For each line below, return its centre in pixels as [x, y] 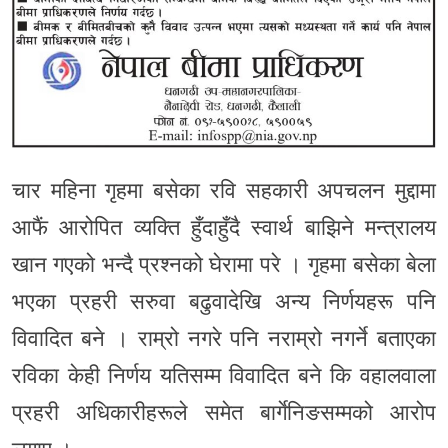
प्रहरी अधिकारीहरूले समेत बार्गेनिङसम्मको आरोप [224, 412]
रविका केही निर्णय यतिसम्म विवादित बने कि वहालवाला [224, 375]
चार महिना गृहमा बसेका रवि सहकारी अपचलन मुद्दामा [224, 190]
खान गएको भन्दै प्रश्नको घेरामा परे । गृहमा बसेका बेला [224, 264]
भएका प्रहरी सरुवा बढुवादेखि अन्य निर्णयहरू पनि [224, 301]
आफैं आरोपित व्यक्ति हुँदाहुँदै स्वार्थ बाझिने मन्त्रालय [224, 227]
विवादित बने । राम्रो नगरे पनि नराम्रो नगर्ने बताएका [224, 338]
